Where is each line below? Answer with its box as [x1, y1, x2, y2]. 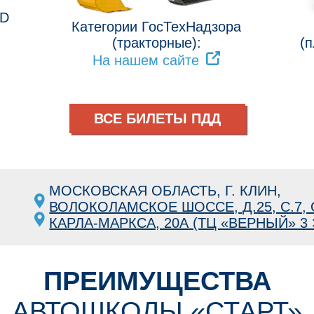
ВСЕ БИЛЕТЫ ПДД [93, 110, 221, 126]
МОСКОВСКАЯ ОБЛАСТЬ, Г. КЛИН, [49, 182, 282, 198]
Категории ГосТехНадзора [71, 18, 242, 34]
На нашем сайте [93, 52, 200, 68]
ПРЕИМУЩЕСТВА [43, 266, 271, 296]
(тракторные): [111, 34, 201, 50]
